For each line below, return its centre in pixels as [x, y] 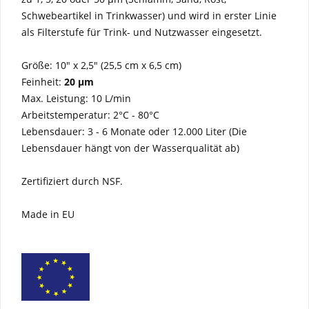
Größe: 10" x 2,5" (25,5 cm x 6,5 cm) [101, 65]
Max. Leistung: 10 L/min [76, 98]
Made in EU [48, 214]
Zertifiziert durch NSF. [72, 181]
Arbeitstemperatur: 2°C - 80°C [90, 115]
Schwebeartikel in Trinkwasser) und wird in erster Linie [149, 16]
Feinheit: [43, 82]
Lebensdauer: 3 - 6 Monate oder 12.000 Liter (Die [134, 131]
